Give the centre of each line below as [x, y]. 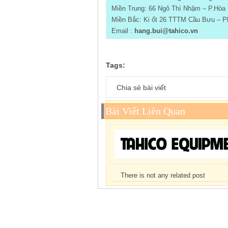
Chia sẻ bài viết [141, 88]
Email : [122, 31]
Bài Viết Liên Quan [145, 111]
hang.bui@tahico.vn [166, 31]
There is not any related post [163, 175]
